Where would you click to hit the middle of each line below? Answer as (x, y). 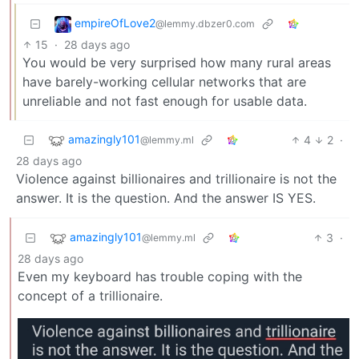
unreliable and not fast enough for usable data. (165, 101)
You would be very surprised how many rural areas (177, 62)
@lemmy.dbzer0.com (205, 23)
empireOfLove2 (115, 22)
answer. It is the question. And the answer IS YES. (166, 198)
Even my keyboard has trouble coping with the (160, 276)
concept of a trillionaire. (90, 295)
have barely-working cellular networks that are (164, 81)
